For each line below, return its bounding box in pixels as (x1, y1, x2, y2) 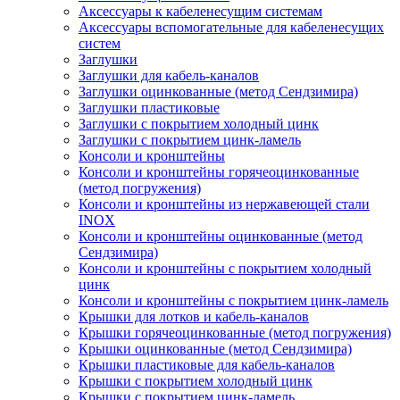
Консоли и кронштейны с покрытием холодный (79, 260, 371, 276)
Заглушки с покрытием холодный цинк (79, 115, 319, 131)
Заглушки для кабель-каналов (79, 67, 259, 83)
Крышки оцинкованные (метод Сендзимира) (79, 340, 352, 356)
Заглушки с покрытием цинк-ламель (79, 131, 301, 147)
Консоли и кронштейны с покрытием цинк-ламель (79, 292, 388, 308)
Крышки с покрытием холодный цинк (79, 372, 312, 388)
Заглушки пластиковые (79, 99, 220, 115)
